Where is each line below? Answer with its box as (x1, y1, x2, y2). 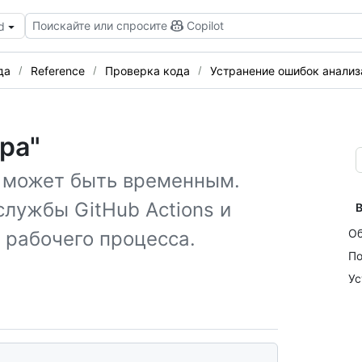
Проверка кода (105, 63, 190, 78)
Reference (31, 63, 85, 78)
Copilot (187, 19, 224, 32)
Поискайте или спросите (32, 19, 167, 32)
